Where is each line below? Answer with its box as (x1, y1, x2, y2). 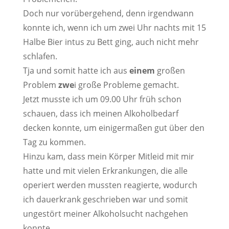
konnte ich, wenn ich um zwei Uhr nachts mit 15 (22, 22, 206, 33)
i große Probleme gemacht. (74, 79, 179, 90)
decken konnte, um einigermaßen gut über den (22, 122, 204, 133)
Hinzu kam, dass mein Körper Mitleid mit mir (22, 151, 194, 162)
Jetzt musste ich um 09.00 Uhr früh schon (22, 94, 181, 105)
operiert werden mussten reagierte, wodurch (22, 179, 197, 191)
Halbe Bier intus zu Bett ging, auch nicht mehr (22, 36, 199, 48)
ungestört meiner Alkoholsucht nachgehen (22, 208, 188, 219)
